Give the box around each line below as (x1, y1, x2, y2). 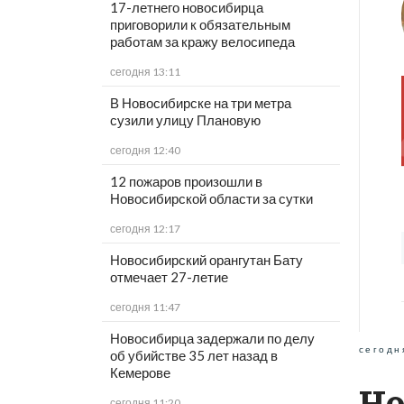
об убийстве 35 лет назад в (109, 347, 278, 364)
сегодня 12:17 (109, 222, 180, 236)
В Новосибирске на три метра (109, 95, 291, 112)
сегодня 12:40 (109, 143, 180, 158)
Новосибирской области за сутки (109, 190, 313, 207)
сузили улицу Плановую (109, 112, 261, 129)
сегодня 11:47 (109, 300, 180, 315)
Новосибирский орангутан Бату (109, 252, 303, 269)
